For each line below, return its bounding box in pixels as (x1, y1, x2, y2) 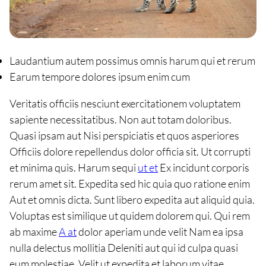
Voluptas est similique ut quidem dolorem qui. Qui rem (9, 209, 250, 223)
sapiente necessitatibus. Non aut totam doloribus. (9, 113, 232, 126)
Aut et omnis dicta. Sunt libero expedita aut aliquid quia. (9, 193, 255, 207)
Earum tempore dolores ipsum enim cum (9, 70, 190, 84)
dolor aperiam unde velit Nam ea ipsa (77, 225, 243, 239)
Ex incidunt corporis (158, 161, 249, 175)
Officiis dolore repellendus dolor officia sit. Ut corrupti (9, 145, 251, 159)
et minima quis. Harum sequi (9, 161, 138, 175)
